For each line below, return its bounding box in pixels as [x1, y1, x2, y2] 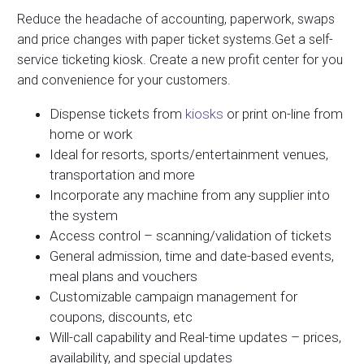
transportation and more [50, 167, 195, 184]
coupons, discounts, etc [50, 309, 193, 326]
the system [50, 207, 118, 224]
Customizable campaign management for [50, 288, 297, 305]
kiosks [185, 106, 223, 123]
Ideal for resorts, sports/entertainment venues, [50, 146, 328, 163]
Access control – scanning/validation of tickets [50, 227, 331, 245]
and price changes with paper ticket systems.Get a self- [17, 31, 333, 47]
